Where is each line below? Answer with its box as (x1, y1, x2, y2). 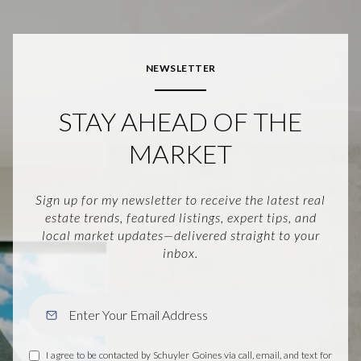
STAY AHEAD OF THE (59, 105, 302, 137)
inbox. (163, 245, 198, 261)
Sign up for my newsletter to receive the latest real (35, 192, 326, 208)
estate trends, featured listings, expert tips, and (44, 210, 317, 226)
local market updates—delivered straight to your (41, 227, 320, 243)
